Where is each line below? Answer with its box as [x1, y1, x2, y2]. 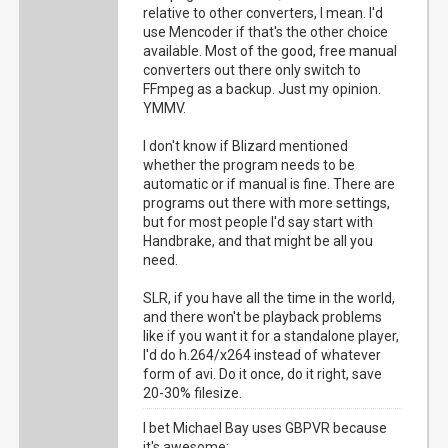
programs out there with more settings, [143, 195, 391, 211]
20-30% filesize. [143, 385, 243, 401]
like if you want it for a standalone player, [143, 328, 400, 344]
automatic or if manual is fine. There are [143, 176, 396, 192]
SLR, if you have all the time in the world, [143, 290, 396, 306]
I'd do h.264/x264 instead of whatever [143, 347, 382, 363]
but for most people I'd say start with [143, 214, 374, 230]
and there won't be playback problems [143, 309, 383, 325]
